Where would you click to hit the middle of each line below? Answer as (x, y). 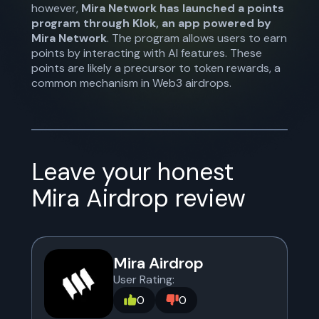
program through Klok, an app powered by (151, 23)
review (207, 198)
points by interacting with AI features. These (147, 53)
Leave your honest (132, 172)
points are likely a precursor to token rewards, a (156, 68)
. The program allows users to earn (197, 38)
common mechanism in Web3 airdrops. (131, 83)
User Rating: (144, 279)
